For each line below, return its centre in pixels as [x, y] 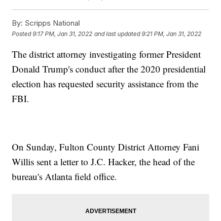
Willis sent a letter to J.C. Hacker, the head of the [104, 162]
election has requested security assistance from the [105, 84]
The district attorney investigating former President [107, 54]
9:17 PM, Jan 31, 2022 [63, 34]
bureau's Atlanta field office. [65, 177]
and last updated [117, 34]
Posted [22, 34]
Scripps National [52, 23]
